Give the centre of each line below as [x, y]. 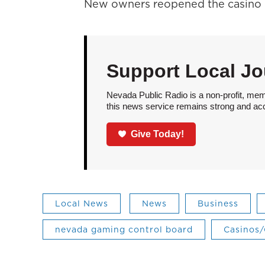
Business [218, 203]
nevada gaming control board [124, 229]
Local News [82, 203]
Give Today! [158, 134]
